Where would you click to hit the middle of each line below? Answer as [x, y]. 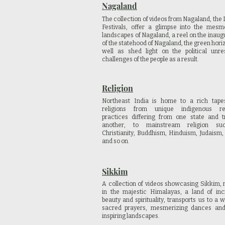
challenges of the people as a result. [150, 59]
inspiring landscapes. [131, 216]
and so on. [116, 141]
